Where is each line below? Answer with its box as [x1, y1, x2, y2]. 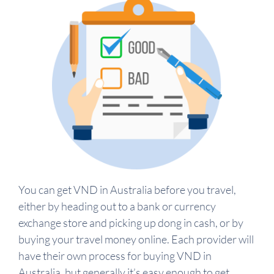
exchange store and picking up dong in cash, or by [18, 216, 243, 230]
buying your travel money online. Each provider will [18, 232, 254, 246]
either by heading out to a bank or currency [18, 199, 216, 213]
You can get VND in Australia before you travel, [18, 183, 236, 197]
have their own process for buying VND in [18, 249, 212, 263]
